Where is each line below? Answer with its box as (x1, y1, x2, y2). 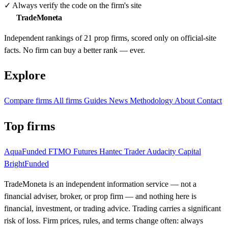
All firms (53, 96, 84, 105)
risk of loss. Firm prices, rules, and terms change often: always (4, 216, 203, 225)
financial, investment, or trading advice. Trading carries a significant (4, 204, 221, 213)
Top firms (4, 120, 55, 133)
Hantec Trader (99, 147, 147, 156)
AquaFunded (4, 147, 48, 156)
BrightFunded (4, 159, 49, 168)
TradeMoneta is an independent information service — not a (4, 180, 196, 189)
